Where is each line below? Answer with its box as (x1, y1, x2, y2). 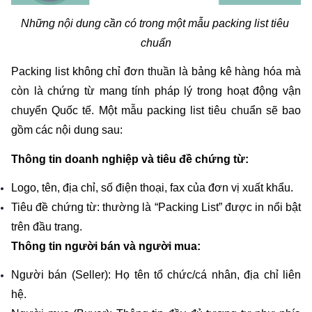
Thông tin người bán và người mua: (11, 240, 201, 252)
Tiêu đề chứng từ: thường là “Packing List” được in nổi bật (11, 201, 301, 213)
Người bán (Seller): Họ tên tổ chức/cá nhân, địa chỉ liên (11, 269, 301, 281)
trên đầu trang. (11, 220, 82, 233)
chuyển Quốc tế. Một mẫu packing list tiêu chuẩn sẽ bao (11, 104, 301, 117)
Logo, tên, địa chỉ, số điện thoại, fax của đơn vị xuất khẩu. (11, 181, 293, 194)
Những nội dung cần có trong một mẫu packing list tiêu (20, 17, 289, 29)
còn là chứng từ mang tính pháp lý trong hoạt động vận (11, 85, 301, 97)
